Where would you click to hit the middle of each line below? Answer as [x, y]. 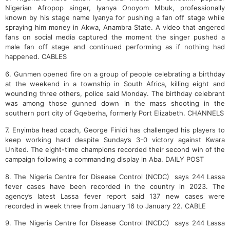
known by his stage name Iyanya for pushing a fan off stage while [115, 18]
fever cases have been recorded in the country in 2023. [109, 186]
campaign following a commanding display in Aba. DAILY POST [104, 159]
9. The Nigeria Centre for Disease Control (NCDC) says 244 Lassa [115, 223]
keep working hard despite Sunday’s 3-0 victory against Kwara [115, 140]
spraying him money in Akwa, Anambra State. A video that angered [115, 27]
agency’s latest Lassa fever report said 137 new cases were [115, 196]
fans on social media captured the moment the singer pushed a [115, 37]
